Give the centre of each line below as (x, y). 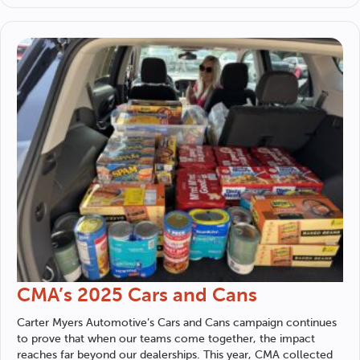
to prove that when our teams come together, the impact (166, 339)
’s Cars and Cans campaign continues (242, 323)
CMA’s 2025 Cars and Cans (137, 295)
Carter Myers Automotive (82, 323)
